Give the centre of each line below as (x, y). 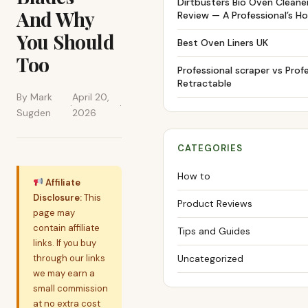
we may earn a (64, 273)
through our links (69, 258)
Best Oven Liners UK (223, 43)
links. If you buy (65, 243)
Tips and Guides (214, 231)
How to (194, 176)
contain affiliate (66, 228)
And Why (55, 19)
